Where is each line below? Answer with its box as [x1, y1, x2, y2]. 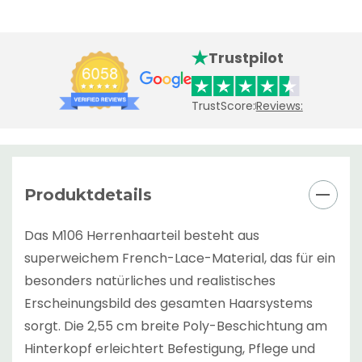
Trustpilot [208, 47, 284, 68]
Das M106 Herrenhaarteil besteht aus [24, 225, 259, 245]
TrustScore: [192, 97, 256, 114]
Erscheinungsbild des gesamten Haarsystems [24, 293, 313, 313]
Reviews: [255, 97, 303, 114]
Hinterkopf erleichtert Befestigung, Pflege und [24, 339, 315, 358]
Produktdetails [24, 184, 152, 204]
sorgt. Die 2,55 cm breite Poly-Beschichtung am [24, 316, 327, 335]
